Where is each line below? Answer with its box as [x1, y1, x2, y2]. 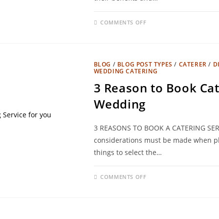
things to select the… [93, 148, 162, 157]
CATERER [178, 60, 207, 68]
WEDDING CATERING [93, 67, 158, 75]
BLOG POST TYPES [117, 60, 173, 68]
